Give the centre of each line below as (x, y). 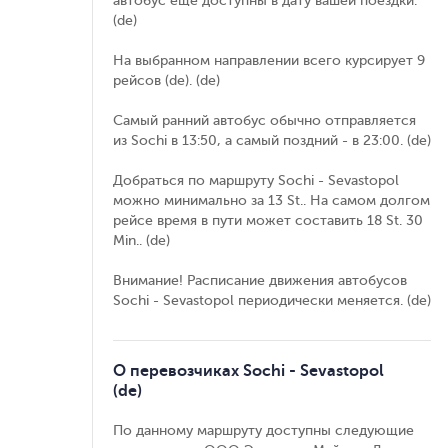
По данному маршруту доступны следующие (263, 430)
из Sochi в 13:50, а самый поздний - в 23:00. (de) (272, 140)
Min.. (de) (141, 240)
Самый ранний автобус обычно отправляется (264, 120)
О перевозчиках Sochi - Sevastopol (248, 371)
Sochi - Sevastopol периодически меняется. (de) (272, 300)
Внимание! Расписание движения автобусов (260, 280)
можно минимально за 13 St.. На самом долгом (271, 200)
